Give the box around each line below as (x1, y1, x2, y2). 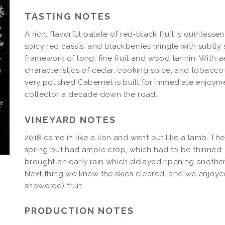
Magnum (24, 5, 59, 14)
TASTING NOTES (25, 11, 111, 22)
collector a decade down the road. (25, 90, 158, 99)
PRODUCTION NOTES (25, 205, 134, 216)
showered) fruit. (25, 181, 83, 190)
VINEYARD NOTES (25, 114, 116, 125)
